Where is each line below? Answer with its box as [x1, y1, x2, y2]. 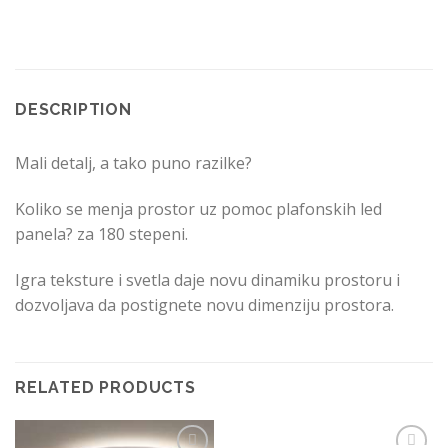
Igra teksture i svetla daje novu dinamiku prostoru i [15, 268, 400, 291]
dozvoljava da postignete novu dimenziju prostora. [15, 293, 394, 316]
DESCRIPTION [15, 99, 132, 119]
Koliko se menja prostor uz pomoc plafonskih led [15, 197, 382, 220]
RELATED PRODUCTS [15, 378, 196, 398]
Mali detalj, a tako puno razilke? [15, 151, 252, 174]
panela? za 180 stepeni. [15, 222, 188, 245]
